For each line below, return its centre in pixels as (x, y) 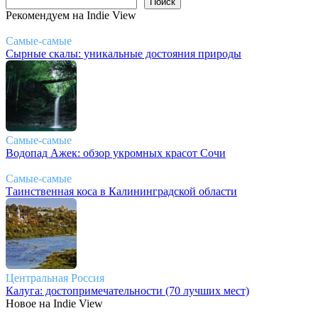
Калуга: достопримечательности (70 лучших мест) (127, 291)
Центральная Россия (55, 278)
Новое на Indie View (54, 304)
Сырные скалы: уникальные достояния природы (124, 54)
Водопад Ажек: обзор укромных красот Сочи (116, 153)
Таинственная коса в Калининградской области (121, 192)
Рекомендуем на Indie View (71, 16)
